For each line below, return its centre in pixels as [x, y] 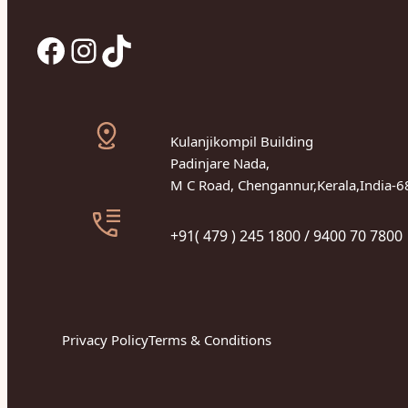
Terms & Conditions [210, 339]
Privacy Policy [105, 339]
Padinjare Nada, [220, 163]
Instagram [82, 49]
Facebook [42, 49]
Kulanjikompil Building [242, 141]
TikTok [108, 49]
